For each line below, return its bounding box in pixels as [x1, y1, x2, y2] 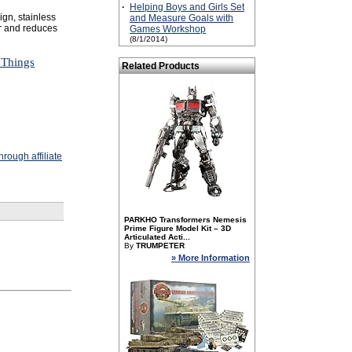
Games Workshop [130, 24, 206, 35]
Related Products [122, 60, 200, 71]
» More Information [171, 253, 250, 262]
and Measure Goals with [130, 13, 233, 24]
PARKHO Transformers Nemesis [124, 215, 247, 224]
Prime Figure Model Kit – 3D [124, 224, 231, 233]
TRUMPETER [136, 241, 185, 250]
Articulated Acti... [124, 233, 190, 241]
